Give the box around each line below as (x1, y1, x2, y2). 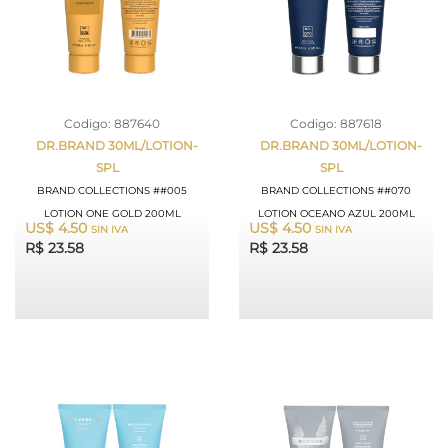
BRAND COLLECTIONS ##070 (261, 184, 411, 198)
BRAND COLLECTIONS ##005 (37, 184, 187, 198)
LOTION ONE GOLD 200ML (43, 207, 181, 221)
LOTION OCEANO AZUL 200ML (257, 207, 415, 221)
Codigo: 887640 (64, 116, 160, 132)
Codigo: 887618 (290, 116, 382, 132)
